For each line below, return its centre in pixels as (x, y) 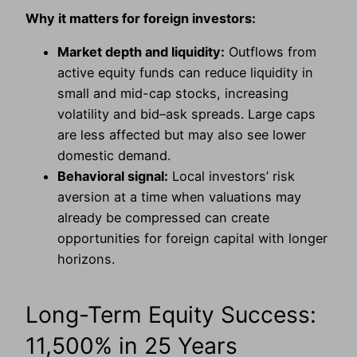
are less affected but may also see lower (182, 135)
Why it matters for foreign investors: (141, 18)
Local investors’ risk (231, 177)
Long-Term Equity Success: (171, 314)
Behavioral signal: (113, 177)
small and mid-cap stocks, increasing (173, 94)
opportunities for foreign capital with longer (192, 239)
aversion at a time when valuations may (179, 197)
